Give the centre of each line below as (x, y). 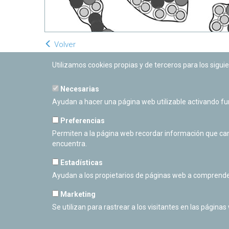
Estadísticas (81, 163)
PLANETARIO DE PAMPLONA (97, 213)
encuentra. (70, 144)
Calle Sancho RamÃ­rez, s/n (92, 222)
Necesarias (79, 89)
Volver (64, 44)
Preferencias (82, 121)
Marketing (77, 194)
